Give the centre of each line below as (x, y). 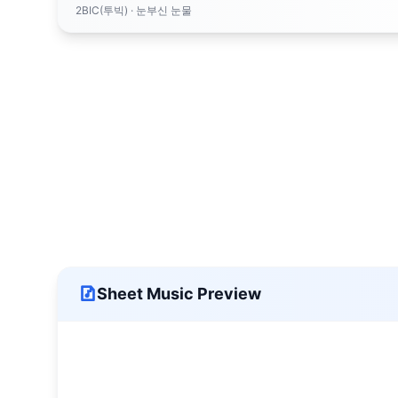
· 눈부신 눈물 (160, 10)
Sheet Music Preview (179, 294)
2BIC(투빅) (102, 10)
